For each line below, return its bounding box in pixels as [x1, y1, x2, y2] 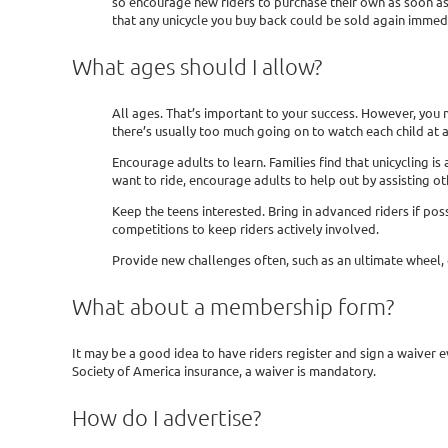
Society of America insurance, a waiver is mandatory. [72, 361, 376, 379]
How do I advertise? [72, 403, 261, 430]
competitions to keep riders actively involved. [112, 219, 379, 237]
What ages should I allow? [72, 52, 322, 79]
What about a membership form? [72, 292, 394, 319]
